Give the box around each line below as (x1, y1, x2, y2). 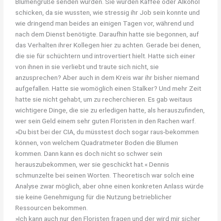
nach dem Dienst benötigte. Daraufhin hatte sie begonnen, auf (15, 30, 199, 38)
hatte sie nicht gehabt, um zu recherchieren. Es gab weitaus (15, 95, 193, 103)
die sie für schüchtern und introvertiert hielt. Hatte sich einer (15, 51, 196, 60)
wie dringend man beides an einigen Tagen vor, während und (15, 19, 194, 27)
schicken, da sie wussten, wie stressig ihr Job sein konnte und (15, 8, 200, 16)
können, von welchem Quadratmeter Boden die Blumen (15, 138, 179, 147)
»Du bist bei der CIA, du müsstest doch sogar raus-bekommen (15, 127, 199, 136)
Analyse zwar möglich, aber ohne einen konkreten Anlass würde (15, 182, 204, 190)
